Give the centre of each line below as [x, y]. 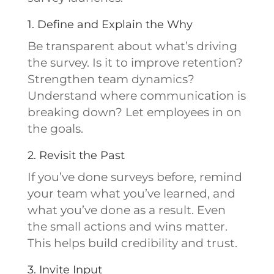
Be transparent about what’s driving [132, 46]
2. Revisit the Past [76, 155]
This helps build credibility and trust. [132, 243]
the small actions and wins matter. [127, 226]
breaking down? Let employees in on [134, 112]
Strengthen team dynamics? [111, 79]
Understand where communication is [136, 95]
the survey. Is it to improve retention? [135, 62]
